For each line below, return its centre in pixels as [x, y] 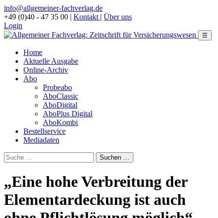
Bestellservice [45, 131]
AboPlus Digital [68, 114]
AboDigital [60, 105]
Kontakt [87, 17]
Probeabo [57, 87]
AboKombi [60, 122]
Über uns [118, 17]
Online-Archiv [46, 70]
